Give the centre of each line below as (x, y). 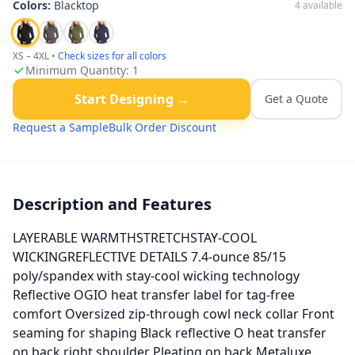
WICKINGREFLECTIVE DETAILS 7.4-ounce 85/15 (149, 257)
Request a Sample (61, 127)
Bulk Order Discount (162, 127)
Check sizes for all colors (112, 56)
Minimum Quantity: (79, 70)
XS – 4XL (31, 56)
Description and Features (112, 204)
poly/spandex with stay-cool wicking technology (156, 276)
